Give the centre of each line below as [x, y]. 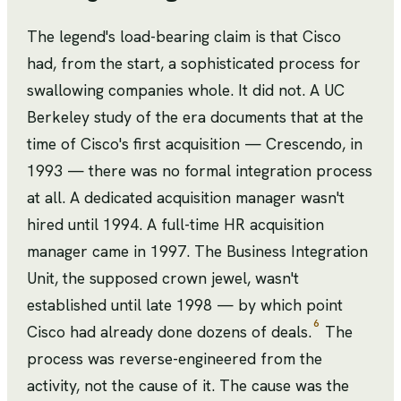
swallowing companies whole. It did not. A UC [186, 90]
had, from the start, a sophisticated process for [194, 64]
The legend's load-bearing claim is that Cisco [184, 37]
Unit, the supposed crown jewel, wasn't [163, 278]
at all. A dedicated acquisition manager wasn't [186, 198]
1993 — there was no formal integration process [200, 171]
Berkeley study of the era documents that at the [195, 117]
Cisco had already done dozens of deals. [169, 332]
